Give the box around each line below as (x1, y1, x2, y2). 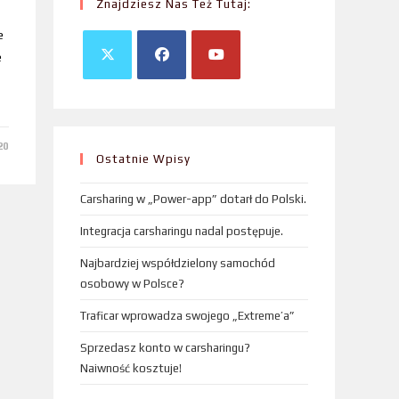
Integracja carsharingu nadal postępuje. (80, 224, 283, 238)
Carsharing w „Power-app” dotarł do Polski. (80, 191, 306, 206)
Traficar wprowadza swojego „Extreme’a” (80, 308, 295, 322)
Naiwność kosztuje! (80, 361, 182, 375)
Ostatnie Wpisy (96, 151, 191, 166)
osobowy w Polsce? (80, 276, 184, 290)
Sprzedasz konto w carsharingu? (80, 340, 250, 354)
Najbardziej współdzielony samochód (80, 256, 275, 270)
